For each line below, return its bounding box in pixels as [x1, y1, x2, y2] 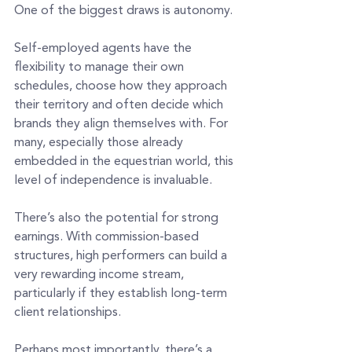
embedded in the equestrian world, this [14, 155, 236, 168]
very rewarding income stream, [14, 268, 187, 281]
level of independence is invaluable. [14, 174, 212, 187]
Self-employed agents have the [14, 42, 195, 55]
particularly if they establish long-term [14, 287, 230, 300]
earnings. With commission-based [14, 230, 202, 244]
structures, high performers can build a [14, 249, 230, 262]
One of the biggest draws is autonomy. [14, 4, 233, 17]
